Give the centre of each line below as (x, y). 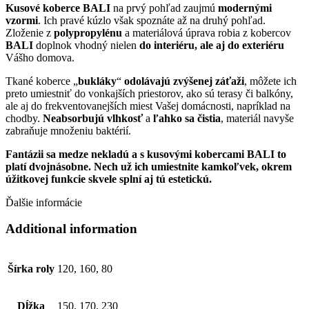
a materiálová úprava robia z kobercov (207, 32)
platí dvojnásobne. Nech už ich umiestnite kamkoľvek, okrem (149, 166)
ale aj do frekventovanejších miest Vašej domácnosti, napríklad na (148, 106)
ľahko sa (175, 118)
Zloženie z (30, 32)
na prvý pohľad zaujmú (164, 8)
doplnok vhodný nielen (86, 45)
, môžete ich (270, 81)
